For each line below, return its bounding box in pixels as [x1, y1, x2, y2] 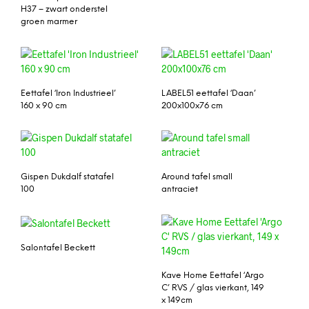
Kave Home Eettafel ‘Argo [161, 271, 264, 281]
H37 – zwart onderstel [21, 4, 108, 14]
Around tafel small [161, 172, 232, 182]
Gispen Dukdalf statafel [21, 172, 114, 182]
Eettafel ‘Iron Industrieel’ [21, 88, 116, 98]
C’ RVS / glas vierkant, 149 [161, 283, 264, 293]
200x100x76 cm [161, 101, 223, 110]
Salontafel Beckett [21, 243, 95, 253]
